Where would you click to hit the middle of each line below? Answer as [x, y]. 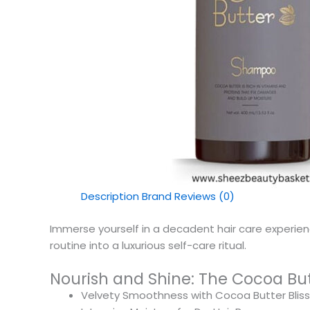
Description [110, 196]
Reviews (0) [204, 196]
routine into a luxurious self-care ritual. [148, 245]
